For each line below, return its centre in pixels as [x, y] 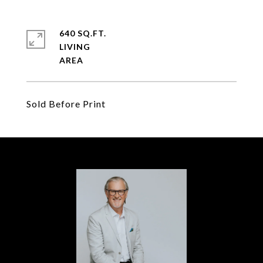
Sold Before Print [66, 104]
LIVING [75, 47]
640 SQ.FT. [83, 33]
